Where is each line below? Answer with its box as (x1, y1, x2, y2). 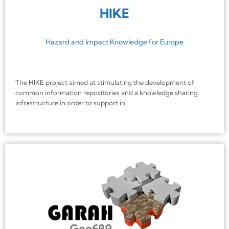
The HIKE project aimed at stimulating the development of (15, 78, 194, 87)
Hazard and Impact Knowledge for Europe (45, 37, 184, 47)
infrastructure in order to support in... (15, 99, 130, 107)
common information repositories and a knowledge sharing (15, 88, 198, 97)
